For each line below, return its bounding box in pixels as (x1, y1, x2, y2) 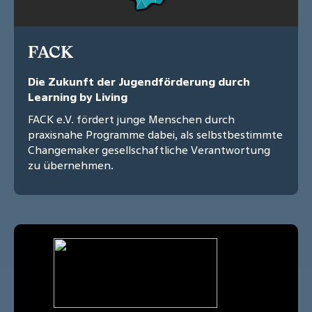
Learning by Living (28, 89, 127, 105)
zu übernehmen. (28, 157, 114, 173)
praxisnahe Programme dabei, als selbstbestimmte (28, 127, 283, 143)
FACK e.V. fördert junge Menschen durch (28, 111, 235, 127)
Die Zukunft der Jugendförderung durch (28, 74, 250, 90)
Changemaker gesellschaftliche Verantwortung (28, 142, 270, 158)
